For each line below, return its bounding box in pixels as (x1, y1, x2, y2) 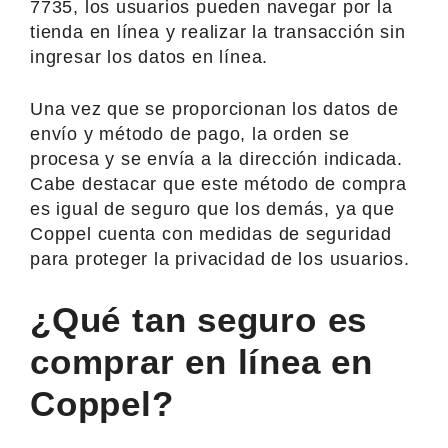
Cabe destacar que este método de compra (30, 173, 407, 194)
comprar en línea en (30, 341, 374, 381)
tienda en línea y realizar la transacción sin (30, 21, 406, 42)
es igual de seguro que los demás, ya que (30, 198, 395, 219)
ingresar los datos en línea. (30, 46, 269, 67)
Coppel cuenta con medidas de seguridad (30, 223, 393, 244)
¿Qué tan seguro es (30, 299, 368, 339)
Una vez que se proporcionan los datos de (30, 98, 399, 119)
